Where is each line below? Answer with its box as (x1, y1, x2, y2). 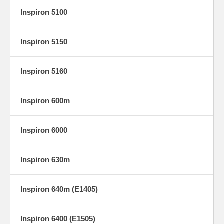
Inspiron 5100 (20, 7, 67, 16)
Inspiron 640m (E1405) (20, 184, 98, 193)
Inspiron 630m (20, 155, 70, 164)
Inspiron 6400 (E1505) (20, 214, 95, 223)
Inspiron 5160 (20, 66, 67, 75)
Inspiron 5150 (20, 37, 67, 46)
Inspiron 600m (20, 96, 70, 105)
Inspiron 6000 (20, 125, 67, 134)
